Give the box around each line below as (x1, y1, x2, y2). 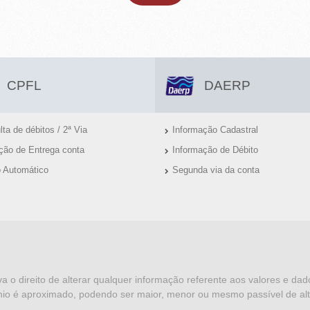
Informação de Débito (172, 145, 259, 156)
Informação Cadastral (172, 125, 259, 136)
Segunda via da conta (172, 165, 260, 176)
